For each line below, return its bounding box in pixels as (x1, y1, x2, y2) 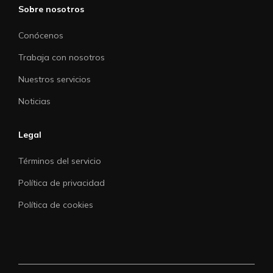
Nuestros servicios (18, 73, 91, 85)
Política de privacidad (18, 177, 105, 188)
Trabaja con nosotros (18, 51, 105, 63)
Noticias (18, 95, 51, 107)
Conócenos (18, 29, 63, 41)
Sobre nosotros (18, 3, 84, 15)
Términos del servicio (18, 155, 101, 166)
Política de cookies (18, 199, 93, 210)
